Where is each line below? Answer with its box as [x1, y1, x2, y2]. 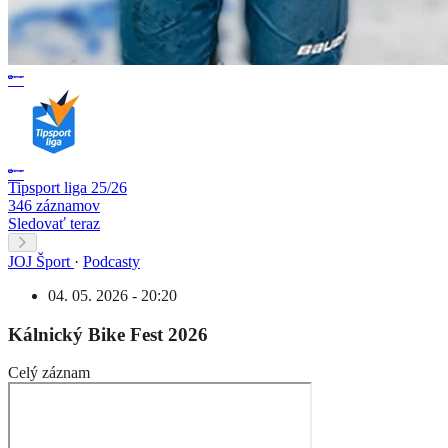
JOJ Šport [8, 252, 70, 270]
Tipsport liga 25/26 [8, 178, 127, 196]
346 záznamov [8, 196, 100, 214]
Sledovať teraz [8, 214, 100, 232]
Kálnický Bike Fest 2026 [8, 323, 208, 345]
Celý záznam [8, 364, 90, 382]
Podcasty [83, 252, 140, 270]
